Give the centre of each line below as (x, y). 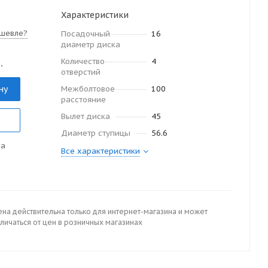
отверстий (81, 72)
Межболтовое (88, 89)
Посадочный (86, 34)
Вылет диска (86, 116)
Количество (83, 61)
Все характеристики (100, 151)
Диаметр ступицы (96, 133)
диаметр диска (91, 45)
